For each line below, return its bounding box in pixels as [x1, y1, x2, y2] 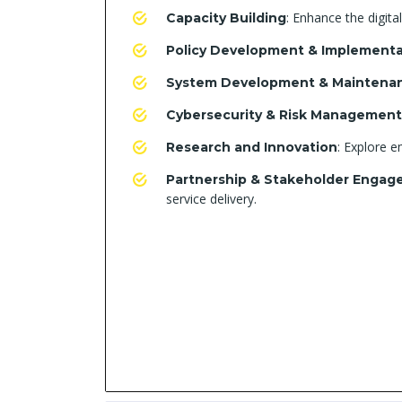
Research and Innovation [166, 139, 337, 155]
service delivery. [166, 190, 257, 207]
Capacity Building [166, 10, 286, 26]
